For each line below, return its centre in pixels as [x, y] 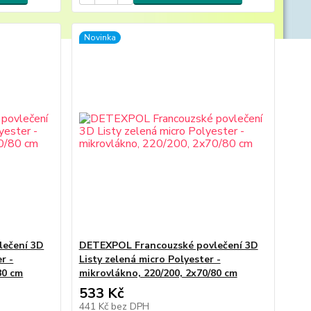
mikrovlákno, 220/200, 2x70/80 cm [158, 273]
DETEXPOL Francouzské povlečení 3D [168, 245]
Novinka [100, 37]
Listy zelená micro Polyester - [150, 259]
